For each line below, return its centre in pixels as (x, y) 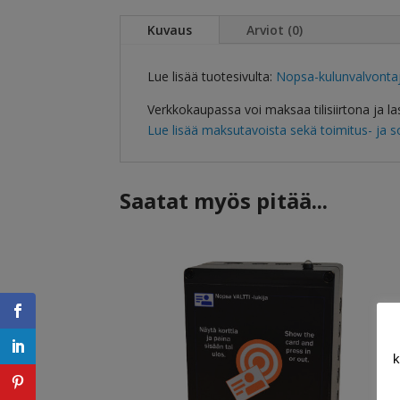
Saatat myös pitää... (224, 201)
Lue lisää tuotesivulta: (212, 76)
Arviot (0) (275, 29)
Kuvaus (170, 29)
